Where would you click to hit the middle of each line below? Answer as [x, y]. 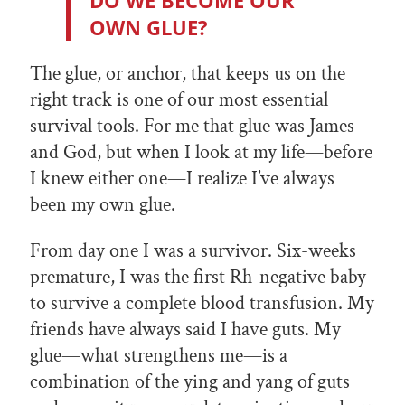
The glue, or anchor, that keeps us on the [188, 74]
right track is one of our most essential [179, 100]
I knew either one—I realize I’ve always [182, 179]
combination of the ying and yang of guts [190, 382]
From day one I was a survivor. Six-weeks [193, 251]
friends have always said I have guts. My [185, 330]
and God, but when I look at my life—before [201, 153]
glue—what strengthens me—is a [159, 356]
